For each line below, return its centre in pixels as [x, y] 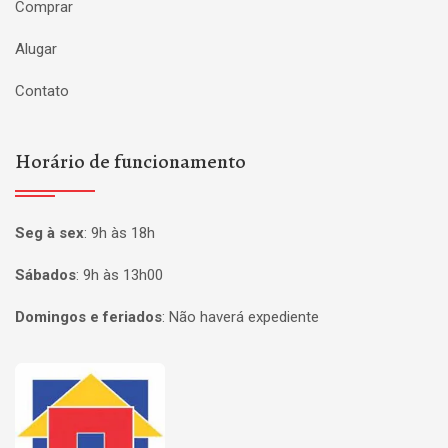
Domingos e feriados [88, 317]
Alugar [36, 49]
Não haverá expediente [244, 317]
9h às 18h [123, 233]
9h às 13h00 [123, 275]
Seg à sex [49, 233]
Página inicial [72, 378]
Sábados [45, 275]
